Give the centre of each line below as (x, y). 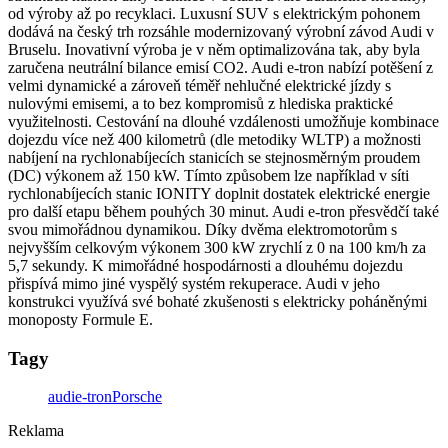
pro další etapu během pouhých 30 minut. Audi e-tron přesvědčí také (223, 211)
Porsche (137, 397)
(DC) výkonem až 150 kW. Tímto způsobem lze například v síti (208, 175)
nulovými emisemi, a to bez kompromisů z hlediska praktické (200, 103)
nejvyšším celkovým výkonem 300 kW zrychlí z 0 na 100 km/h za (217, 247)
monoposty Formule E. (80, 319)
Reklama (36, 431)
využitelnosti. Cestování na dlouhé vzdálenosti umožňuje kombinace (223, 121)
